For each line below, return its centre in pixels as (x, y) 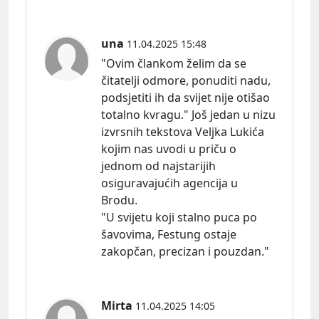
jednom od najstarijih (158, 166)
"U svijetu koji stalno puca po (179, 217)
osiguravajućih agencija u (169, 183)
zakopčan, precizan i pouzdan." (185, 251)
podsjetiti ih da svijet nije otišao (185, 97)
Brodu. (119, 200)
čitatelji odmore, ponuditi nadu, (186, 80)
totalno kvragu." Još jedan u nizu (188, 114)
